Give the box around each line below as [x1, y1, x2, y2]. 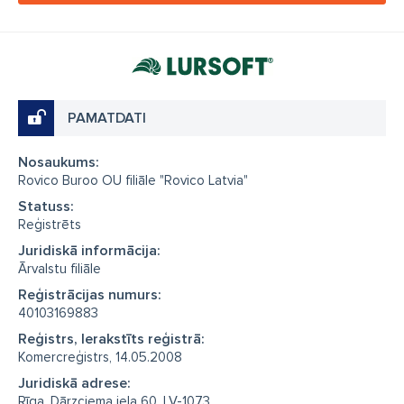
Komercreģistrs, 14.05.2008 [18, 348, 182, 365]
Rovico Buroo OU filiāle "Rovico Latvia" [18, 171, 248, 188]
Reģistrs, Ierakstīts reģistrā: [18, 329, 205, 348]
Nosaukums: [18, 152, 99, 171]
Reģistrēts [18, 216, 81, 233]
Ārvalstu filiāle [18, 260, 101, 277]
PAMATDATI [68, 108, 146, 127]
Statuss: [18, 197, 74, 216]
